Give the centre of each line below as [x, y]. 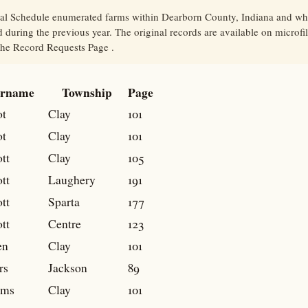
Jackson [68, 268]
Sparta [64, 202]
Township [87, 92]
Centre [65, 224]
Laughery [72, 180]
